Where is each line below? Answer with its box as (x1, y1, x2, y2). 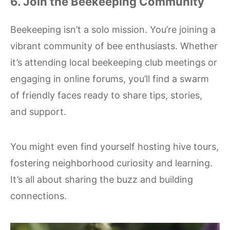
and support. (10, 106, 66, 117)
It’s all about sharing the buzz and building (10, 174, 193, 185)
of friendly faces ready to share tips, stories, (10, 89, 202, 101)
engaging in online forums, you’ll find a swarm (10, 73, 209, 84)
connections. (10, 190, 67, 201)
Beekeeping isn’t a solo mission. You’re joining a (10, 24, 216, 35)
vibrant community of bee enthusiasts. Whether (10, 40, 218, 51)
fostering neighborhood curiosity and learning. (10, 157, 213, 168)
